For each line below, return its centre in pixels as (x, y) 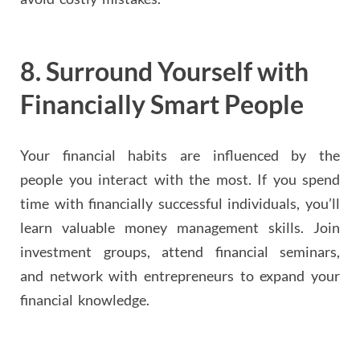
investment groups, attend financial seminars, (180, 252)
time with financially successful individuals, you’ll (180, 204)
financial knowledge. (85, 300)
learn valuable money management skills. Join (180, 228)
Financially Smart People (162, 104)
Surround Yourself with (177, 71)
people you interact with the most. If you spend (180, 180)
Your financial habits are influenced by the (180, 155)
